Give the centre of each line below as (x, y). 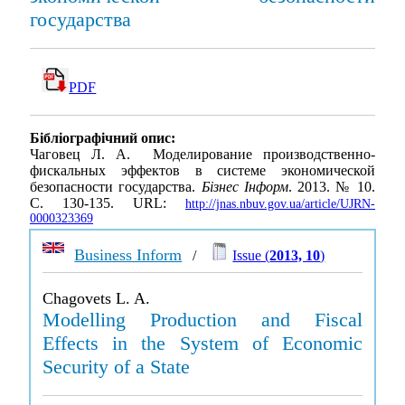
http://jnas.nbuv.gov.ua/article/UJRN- (280, 204)
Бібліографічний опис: (103, 138)
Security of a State (117, 367)
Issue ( (251, 255)
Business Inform (128, 255)
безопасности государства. (116, 187)
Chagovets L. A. (97, 298)
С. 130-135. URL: (108, 203)
